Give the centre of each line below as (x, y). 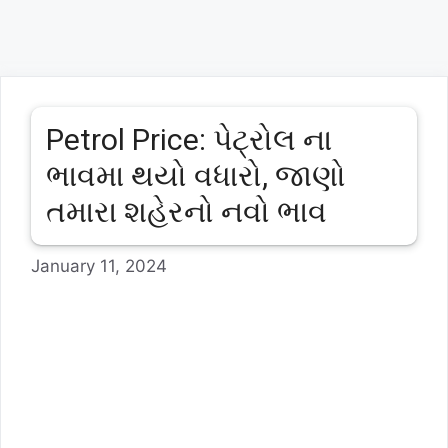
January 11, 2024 (99, 265)
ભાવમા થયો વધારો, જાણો (196, 175)
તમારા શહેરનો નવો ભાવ (186, 211)
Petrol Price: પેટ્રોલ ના (189, 139)
